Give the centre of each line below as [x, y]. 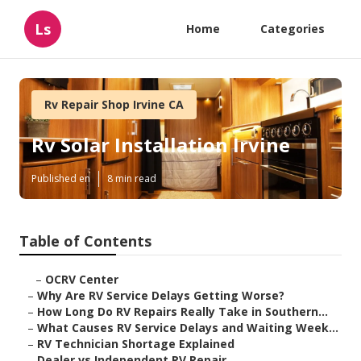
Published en [61, 179]
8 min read [132, 179]
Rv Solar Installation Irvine [161, 145]
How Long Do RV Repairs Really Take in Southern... [183, 312]
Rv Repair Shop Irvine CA [114, 104]
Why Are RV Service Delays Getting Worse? [161, 296]
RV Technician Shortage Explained [136, 344]
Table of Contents [85, 241]
